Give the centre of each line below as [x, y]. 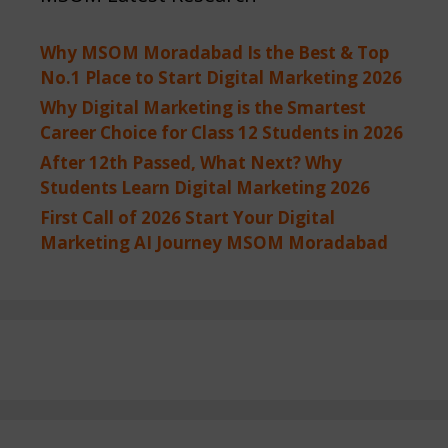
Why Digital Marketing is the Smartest [203, 107]
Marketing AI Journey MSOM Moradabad [214, 242]
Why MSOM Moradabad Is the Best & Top [214, 52]
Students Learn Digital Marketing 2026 [205, 187]
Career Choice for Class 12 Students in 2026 [221, 132]
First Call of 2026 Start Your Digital [187, 217]
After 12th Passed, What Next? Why [191, 162]
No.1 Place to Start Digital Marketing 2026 [221, 77]
